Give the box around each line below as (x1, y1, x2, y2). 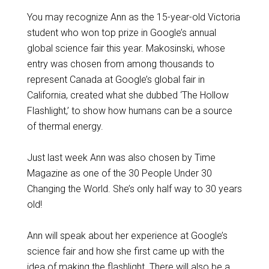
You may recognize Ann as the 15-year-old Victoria (26, 11, 240, 23)
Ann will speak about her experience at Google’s (26, 230, 228, 241)
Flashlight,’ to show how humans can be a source (26, 105, 232, 116)
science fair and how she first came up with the (26, 246, 225, 257)
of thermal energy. (26, 121, 103, 132)
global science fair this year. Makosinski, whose (26, 43, 225, 54)
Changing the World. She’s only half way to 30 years (26, 183, 242, 195)
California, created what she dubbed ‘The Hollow (26, 89, 229, 101)
